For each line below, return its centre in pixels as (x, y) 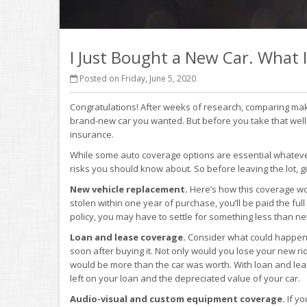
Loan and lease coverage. (129, 237)
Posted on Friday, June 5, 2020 (137, 78)
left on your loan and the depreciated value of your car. (185, 278)
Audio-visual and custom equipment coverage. (177, 299)
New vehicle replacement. (130, 189)
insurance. (92, 134)
